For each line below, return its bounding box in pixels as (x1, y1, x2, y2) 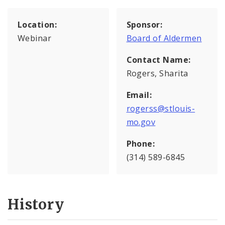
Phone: (126, 138, 155, 150)
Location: (18, 19, 57, 31)
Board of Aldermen (126, 33, 202, 44)
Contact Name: (126, 54, 191, 66)
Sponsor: (126, 19, 163, 31)
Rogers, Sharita (126, 68, 188, 79)
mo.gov (126, 117, 156, 128)
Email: (126, 89, 152, 101)
